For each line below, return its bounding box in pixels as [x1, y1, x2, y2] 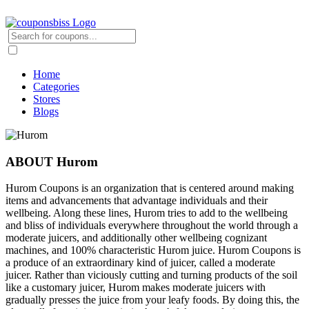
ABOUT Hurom [6, 154, 98, 169]
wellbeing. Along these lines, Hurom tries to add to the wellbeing [6, 207, 288, 219]
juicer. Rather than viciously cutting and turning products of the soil [6, 269, 297, 281]
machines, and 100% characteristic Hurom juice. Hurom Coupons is [6, 244, 301, 257]
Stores [33, 93, 60, 105]
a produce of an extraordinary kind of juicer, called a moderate [6, 257, 275, 269]
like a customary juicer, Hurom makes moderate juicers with [6, 281, 266, 294]
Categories [33, 81, 79, 92]
